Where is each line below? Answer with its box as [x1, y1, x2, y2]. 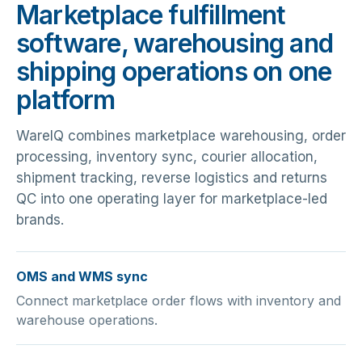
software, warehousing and [16, 27, 334, 60]
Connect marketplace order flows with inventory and [16, 293, 341, 309]
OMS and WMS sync [16, 268, 148, 285]
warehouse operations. [16, 312, 158, 329]
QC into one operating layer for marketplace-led [16, 191, 327, 208]
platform [16, 84, 116, 116]
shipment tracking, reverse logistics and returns [16, 170, 327, 187]
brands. [16, 212, 64, 229]
